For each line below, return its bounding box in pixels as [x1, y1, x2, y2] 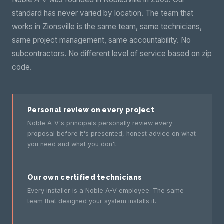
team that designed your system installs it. [27, 197, 156, 205]
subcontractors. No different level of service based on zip [12, 49, 212, 58]
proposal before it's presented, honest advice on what [27, 130, 196, 137]
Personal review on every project [27, 106, 155, 114]
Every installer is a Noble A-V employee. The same [27, 187, 184, 194]
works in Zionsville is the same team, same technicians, [12, 22, 202, 31]
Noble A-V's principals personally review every [27, 119, 172, 127]
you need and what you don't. [27, 140, 118, 148]
